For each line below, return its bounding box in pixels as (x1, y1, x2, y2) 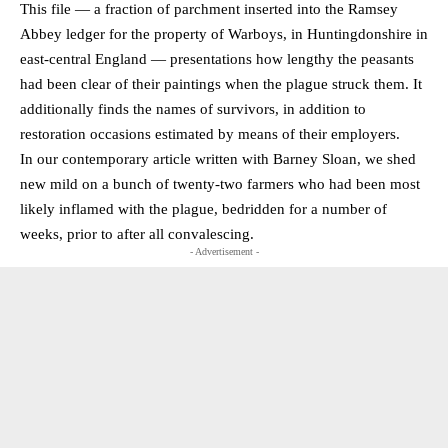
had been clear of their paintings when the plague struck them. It (20, 75, 422, 92)
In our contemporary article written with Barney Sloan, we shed (20, 150, 416, 167)
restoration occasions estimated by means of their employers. (20, 125, 400, 142)
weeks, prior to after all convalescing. (20, 225, 254, 242)
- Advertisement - (189, 245, 259, 257)
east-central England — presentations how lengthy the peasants (20, 50, 414, 67)
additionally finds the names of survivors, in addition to (20, 100, 366, 117)
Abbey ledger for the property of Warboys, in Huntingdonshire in (20, 25, 428, 42)
